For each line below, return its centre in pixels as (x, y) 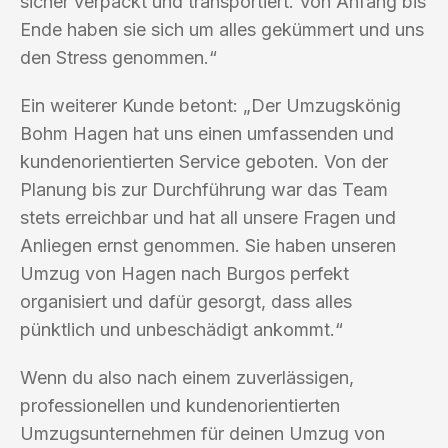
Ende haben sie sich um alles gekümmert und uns (222, 29)
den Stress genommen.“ (118, 57)
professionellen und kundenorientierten (180, 405)
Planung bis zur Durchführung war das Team (204, 189)
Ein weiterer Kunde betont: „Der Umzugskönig (210, 105)
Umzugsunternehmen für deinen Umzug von (202, 433)
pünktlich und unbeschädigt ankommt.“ (181, 329)
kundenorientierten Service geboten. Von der (204, 161)
